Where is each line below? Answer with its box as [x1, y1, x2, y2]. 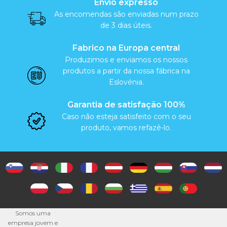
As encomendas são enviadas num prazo [54, 9, 199, 19]
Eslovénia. [108, 77, 144, 87]
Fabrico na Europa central [72, 43, 180, 53]
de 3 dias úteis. [100, 20, 152, 30]
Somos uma [15, 209, 51, 217]
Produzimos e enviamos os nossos [65, 55, 187, 64]
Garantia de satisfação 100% [67, 99, 185, 109]
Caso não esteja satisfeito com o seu [61, 111, 191, 121]
